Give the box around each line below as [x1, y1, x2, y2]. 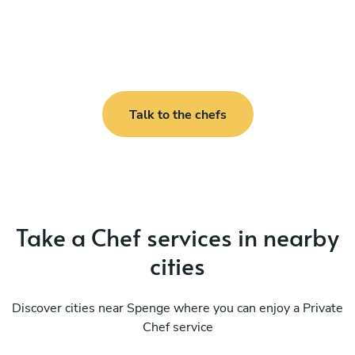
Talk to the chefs [128, 105, 227, 124]
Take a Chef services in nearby [16, 220, 339, 254]
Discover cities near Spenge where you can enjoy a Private [12, 300, 343, 318]
